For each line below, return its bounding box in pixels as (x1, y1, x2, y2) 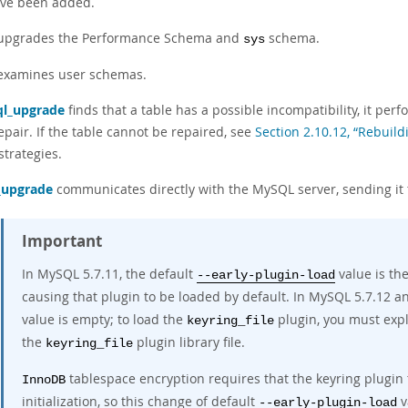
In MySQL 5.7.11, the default (22, 265, 197, 282)
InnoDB (22, 373, 66, 387)
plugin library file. (133, 333, 245, 351)
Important (22, 230, 102, 251)
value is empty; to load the (22, 311, 187, 328)
